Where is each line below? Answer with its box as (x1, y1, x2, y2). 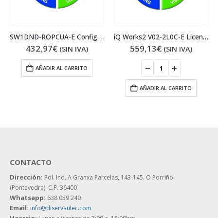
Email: (10, 203, 29, 212)
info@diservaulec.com (30, 203, 91, 212)
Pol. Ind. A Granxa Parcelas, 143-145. (43, 173, 146, 182)
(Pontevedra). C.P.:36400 (10, 183, 77, 192)
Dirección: (10, 172, 43, 182)
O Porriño (146, 173, 173, 182)
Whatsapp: (10, 193, 46, 202)
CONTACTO (10, 157, 52, 167)
